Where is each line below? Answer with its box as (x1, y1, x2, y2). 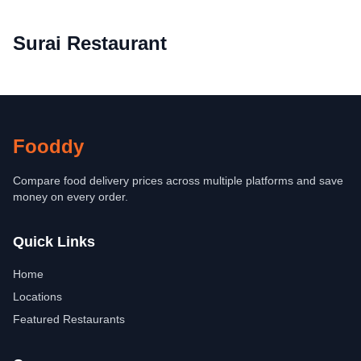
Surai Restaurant (13, 32, 167, 54)
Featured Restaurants (13, 313, 125, 326)
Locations (13, 290, 62, 303)
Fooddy (13, 135, 84, 157)
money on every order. (13, 190, 128, 203)
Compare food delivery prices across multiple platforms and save (13, 174, 343, 187)
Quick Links (13, 234, 95, 250)
